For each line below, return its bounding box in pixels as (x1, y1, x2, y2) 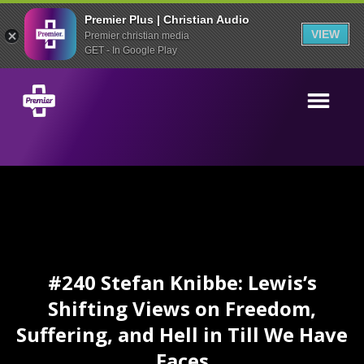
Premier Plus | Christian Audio (84, 12, 249, 26)
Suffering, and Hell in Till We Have (16, 321, 348, 348)
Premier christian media (84, 29, 189, 41)
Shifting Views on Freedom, (48, 295, 316, 322)
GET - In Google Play (84, 44, 177, 56)
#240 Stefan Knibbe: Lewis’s (47, 269, 317, 296)
